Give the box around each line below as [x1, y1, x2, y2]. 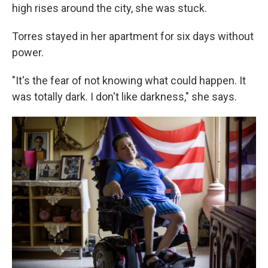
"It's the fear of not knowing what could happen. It [12, 74, 246, 87]
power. [12, 46, 44, 59]
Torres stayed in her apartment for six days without [12, 30, 254, 43]
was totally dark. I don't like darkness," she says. [12, 90, 237, 103]
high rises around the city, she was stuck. [12, 2, 207, 15]
